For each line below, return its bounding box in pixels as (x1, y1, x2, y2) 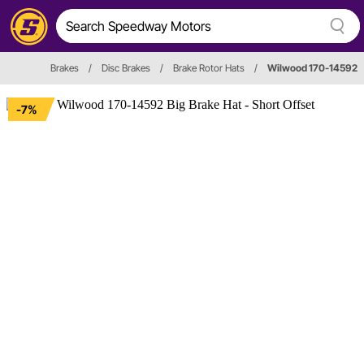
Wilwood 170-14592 (267, 62, 357, 75)
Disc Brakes (102, 62, 150, 75)
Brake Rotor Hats (173, 62, 245, 75)
